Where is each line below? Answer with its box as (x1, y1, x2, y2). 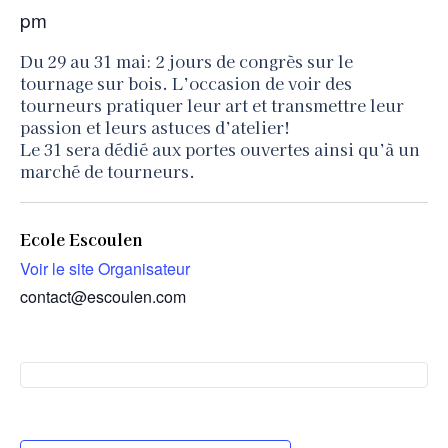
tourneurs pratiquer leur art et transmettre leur (20, 93, 404, 117)
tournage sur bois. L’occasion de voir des (20, 71, 352, 95)
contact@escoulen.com (20, 284, 186, 308)
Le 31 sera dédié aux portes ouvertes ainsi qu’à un (20, 137, 420, 161)
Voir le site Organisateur (20, 256, 190, 280)
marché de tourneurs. (20, 159, 195, 183)
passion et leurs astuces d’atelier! (20, 115, 290, 139)
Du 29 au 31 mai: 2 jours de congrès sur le (20, 49, 353, 73)
